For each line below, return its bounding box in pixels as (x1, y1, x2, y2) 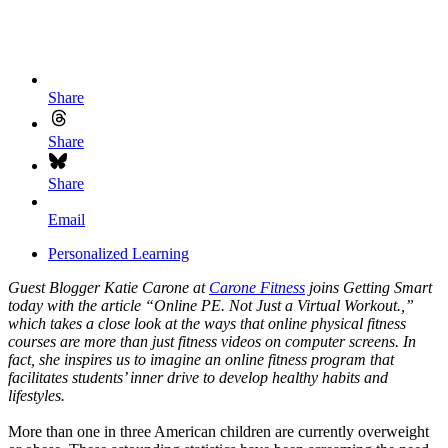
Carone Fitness (209, 278, 305, 296)
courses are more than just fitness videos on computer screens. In (8, 332, 416, 350)
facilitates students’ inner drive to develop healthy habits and (8, 368, 388, 386)
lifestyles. (8, 386, 65, 404)
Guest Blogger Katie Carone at (8, 278, 209, 296)
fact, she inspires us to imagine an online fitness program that (8, 350, 394, 368)
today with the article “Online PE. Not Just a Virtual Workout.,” (8, 296, 414, 314)
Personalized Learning (48, 244, 189, 262)
